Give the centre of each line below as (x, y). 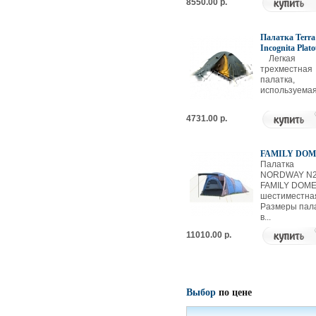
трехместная (286, 69)
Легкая (278, 59)
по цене (233, 292)
